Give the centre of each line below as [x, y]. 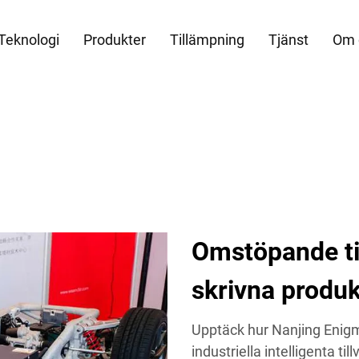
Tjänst [288, 40]
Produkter [115, 40]
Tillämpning [207, 40]
